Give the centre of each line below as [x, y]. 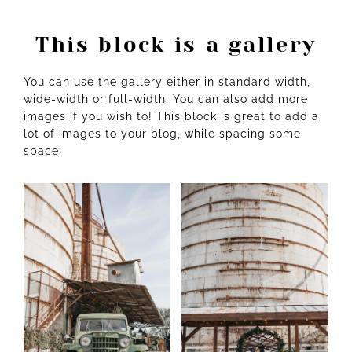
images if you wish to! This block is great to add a [171, 116]
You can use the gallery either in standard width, [167, 81]
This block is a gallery [176, 44]
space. [43, 150]
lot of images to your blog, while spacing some [162, 133]
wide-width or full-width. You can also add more [166, 99]
